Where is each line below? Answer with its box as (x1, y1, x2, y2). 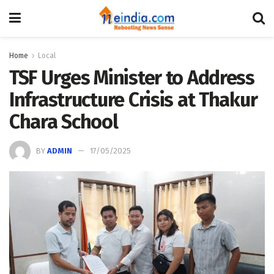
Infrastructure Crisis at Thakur (9, 88, 257, 111)
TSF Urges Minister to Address (9, 66, 254, 89)
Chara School (9, 110, 118, 133)
